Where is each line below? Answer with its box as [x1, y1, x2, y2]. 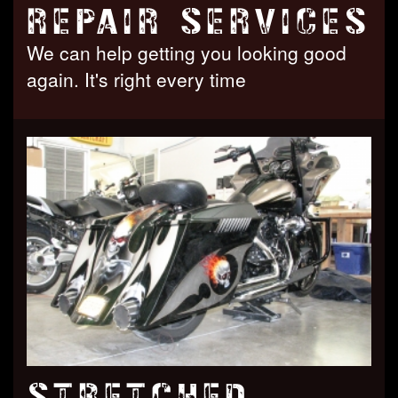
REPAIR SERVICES [27, 2, 371, 41]
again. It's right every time [27, 65, 246, 92]
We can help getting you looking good [27, 38, 346, 66]
